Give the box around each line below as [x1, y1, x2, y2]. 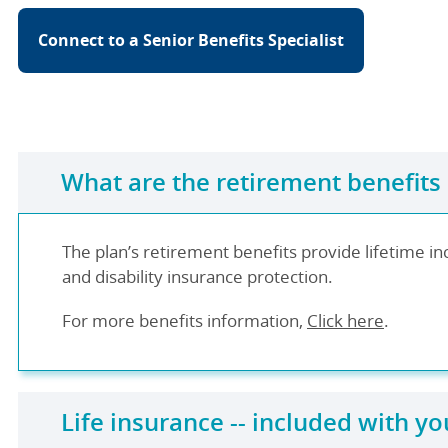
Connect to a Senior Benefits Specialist [38, 29, 344, 51]
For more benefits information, [62, 309, 307, 332]
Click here [307, 309, 384, 332]
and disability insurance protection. [62, 265, 333, 288]
